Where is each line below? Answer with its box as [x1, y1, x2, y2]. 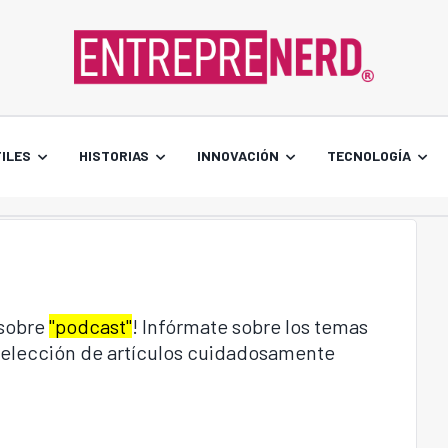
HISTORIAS [78, 146, 149, 164]
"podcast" [49, 313, 132, 338]
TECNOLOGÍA [326, 146, 411, 164]
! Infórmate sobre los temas [132, 313, 368, 338]
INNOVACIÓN [196, 146, 279, 164]
